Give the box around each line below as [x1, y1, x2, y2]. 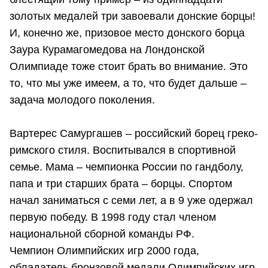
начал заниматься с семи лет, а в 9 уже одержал [10, 194, 253, 207]
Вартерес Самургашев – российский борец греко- [10, 127, 258, 140]
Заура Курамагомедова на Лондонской [10, 44, 205, 56]
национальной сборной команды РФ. [10, 228, 194, 240]
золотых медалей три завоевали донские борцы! [10, 10, 255, 23]
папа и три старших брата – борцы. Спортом [10, 178, 232, 190]
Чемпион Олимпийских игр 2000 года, [10, 245, 199, 257]
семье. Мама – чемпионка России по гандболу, [10, 161, 243, 173]
